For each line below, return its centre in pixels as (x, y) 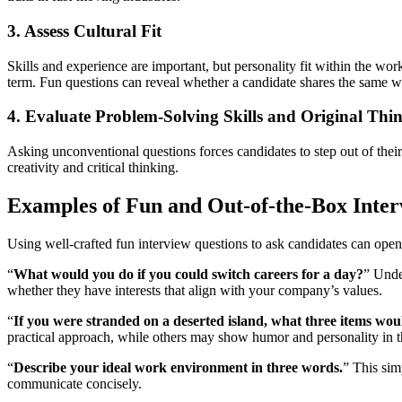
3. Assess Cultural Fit (84, 31)
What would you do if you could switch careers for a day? (188, 274)
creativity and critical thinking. (93, 167)
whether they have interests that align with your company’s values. (195, 290)
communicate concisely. (74, 383)
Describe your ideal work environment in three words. (178, 367)
